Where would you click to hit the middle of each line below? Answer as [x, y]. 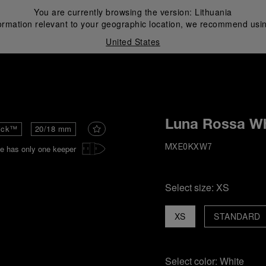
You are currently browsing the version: [115, 12]
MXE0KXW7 [189, 148]
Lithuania [213, 12]
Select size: [190, 187]
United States [133, 42]
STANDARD [237, 216]
